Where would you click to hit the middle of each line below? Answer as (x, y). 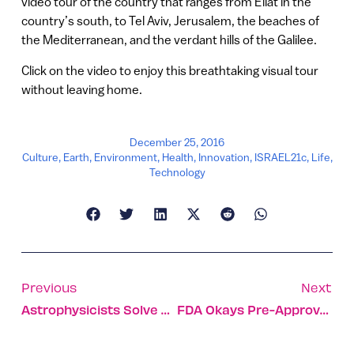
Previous (49, 287)
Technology (177, 172)
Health (177, 157)
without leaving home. (81, 89)
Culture (40, 157)
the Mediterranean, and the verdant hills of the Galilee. (169, 40)
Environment (125, 157)
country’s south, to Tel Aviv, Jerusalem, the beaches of (170, 21)
